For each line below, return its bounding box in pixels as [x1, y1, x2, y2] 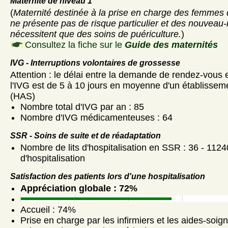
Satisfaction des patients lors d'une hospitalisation [10, 172, 205, 181]
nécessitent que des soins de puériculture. [10, 28, 181, 39]
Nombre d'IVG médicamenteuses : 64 [20, 112, 173, 123]
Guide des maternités [125, 39, 218, 50]
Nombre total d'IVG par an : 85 [20, 101, 144, 112]
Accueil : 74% [20, 204, 76, 215]
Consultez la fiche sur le [25, 39, 125, 50]
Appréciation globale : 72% [20, 183, 137, 193]
